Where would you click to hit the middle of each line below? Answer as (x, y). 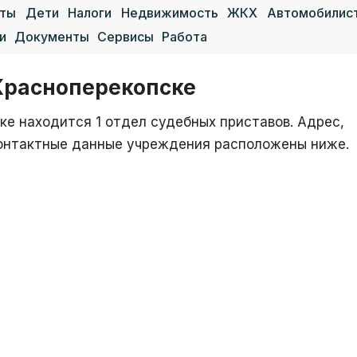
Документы (52, 37)
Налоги (90, 13)
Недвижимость (169, 13)
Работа (184, 37)
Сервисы (126, 37)
